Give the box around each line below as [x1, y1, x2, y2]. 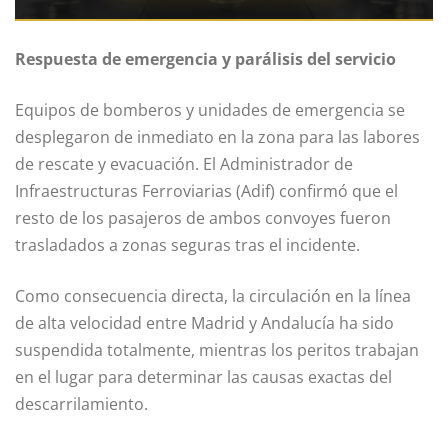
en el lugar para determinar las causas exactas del [15, 366, 392, 389]
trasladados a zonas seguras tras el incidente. [15, 234, 360, 257]
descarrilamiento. [15, 393, 148, 416]
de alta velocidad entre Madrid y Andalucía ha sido [15, 312, 394, 335]
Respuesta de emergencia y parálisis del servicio [15, 48, 396, 71]
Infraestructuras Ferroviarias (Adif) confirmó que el [15, 180, 398, 203]
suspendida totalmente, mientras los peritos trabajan [15, 339, 419, 362]
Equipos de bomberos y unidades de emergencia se [15, 99, 405, 122]
